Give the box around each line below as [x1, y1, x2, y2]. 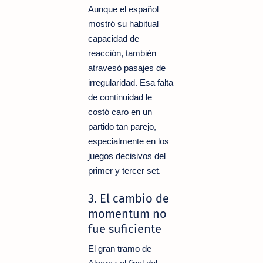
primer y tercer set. [88, 165, 161, 176]
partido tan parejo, [88, 121, 156, 131]
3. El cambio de [88, 191, 169, 205]
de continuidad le [88, 92, 152, 102]
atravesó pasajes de [88, 62, 166, 73]
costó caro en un [88, 106, 152, 117]
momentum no [88, 206, 167, 221]
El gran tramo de [88, 243, 151, 254]
